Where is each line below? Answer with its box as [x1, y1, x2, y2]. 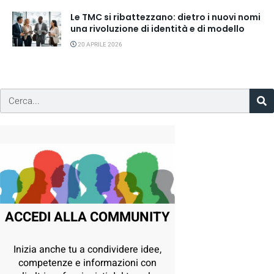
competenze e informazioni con [18, 255, 157, 270]
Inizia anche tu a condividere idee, [13, 242, 161, 257]
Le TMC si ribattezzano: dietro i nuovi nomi [70, 11, 261, 23]
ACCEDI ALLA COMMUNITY [5, 207, 170, 227]
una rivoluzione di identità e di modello [70, 23, 245, 35]
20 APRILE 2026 [76, 40, 122, 49]
